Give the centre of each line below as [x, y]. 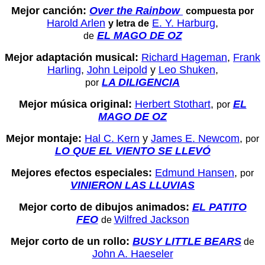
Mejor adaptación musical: [73, 57]
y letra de [129, 23]
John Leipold [117, 70]
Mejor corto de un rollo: [72, 241]
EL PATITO [219, 207]
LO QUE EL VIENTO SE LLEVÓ [132, 151]
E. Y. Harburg [184, 23]
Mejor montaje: [45, 138]
